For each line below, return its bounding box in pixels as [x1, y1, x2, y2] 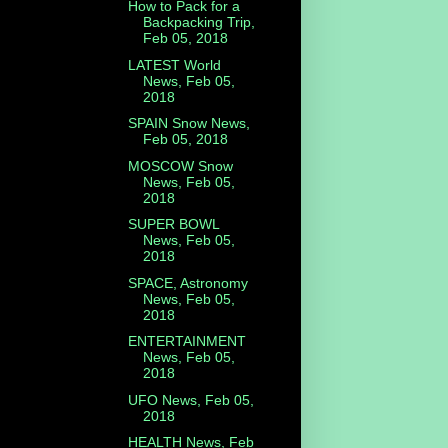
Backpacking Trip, [142, 14, 255, 31]
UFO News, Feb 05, [127, 391, 254, 408]
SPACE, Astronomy [127, 274, 248, 291]
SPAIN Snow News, [127, 115, 250, 132]
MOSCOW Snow [127, 157, 233, 174]
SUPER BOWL [127, 216, 219, 233]
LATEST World [127, 56, 221, 73]
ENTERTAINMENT [127, 333, 246, 350]
